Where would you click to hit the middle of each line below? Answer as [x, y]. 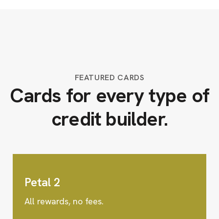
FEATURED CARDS [109, 77]
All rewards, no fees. [64, 201]
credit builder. [109, 119]
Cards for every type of [109, 95]
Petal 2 [42, 182]
